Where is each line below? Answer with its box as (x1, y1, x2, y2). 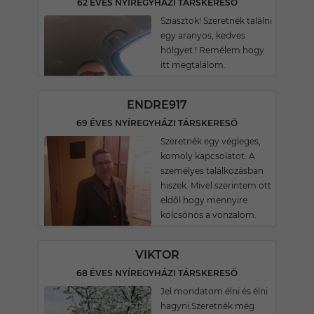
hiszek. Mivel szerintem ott (161, 180, 271, 191)
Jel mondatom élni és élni (161, 286, 268, 296)
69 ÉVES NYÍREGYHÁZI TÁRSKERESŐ (76, 118, 238, 128)
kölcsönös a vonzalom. (161, 210, 257, 220)
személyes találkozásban (161, 165, 264, 176)
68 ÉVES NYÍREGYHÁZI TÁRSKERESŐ (76, 268, 238, 278)
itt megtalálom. (161, 60, 226, 70)
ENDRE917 (127, 98, 187, 111)
